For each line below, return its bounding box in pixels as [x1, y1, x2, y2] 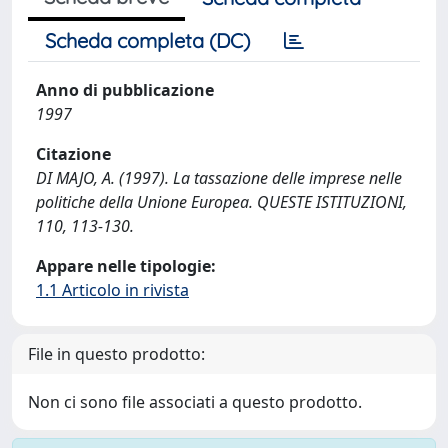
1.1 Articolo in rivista [36, 279, 189, 301]
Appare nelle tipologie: [36, 255, 216, 277]
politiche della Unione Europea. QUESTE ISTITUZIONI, [36, 191, 407, 213]
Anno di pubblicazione [36, 79, 214, 101]
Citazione [36, 143, 111, 165]
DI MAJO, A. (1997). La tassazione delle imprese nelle [36, 167, 402, 189]
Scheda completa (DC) [45, 28, 250, 53]
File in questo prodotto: [28, 343, 205, 365]
